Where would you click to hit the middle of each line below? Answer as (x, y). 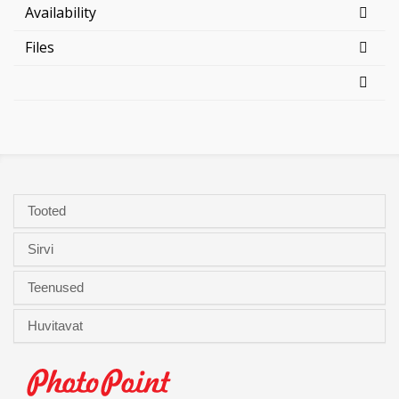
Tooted (49, 211)
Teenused (57, 287)
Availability (61, 12)
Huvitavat (57, 326)
